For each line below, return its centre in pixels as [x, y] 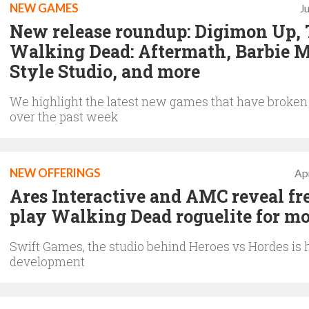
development [47, 261]
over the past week [64, 117]
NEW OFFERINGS [55, 173]
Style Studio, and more [105, 71]
